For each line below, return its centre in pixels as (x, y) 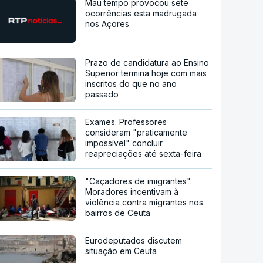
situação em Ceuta (121, 251)
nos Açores (107, 23)
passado (102, 94)
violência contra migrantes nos (144, 202)
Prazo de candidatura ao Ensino (147, 62)
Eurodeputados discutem (134, 240)
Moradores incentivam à (132, 191)
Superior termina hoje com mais (146, 73)
